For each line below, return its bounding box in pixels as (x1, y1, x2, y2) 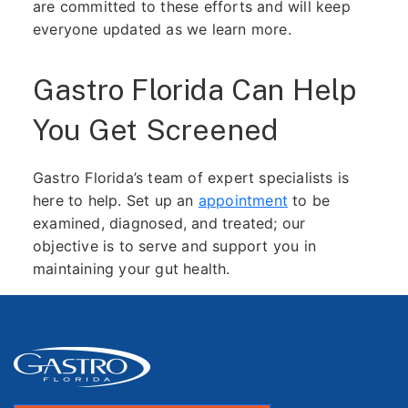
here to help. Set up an (32, 191, 199, 209)
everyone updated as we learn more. (32, 20, 291, 38)
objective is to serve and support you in (32, 237, 316, 255)
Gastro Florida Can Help (32, 73, 358, 107)
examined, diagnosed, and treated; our (32, 214, 306, 232)
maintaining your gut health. (32, 260, 230, 278)
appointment (198, 191, 288, 209)
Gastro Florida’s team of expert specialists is (32, 168, 350, 187)
